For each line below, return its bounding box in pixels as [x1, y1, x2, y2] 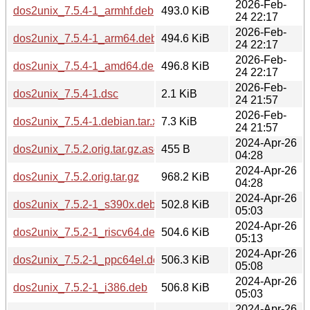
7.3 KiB [161, 115, 197, 127]
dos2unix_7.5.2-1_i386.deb [13, 281, 147, 293]
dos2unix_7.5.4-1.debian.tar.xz [13, 115, 163, 127]
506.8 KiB [161, 281, 210, 293]
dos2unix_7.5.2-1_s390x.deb [13, 198, 156, 210]
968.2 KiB [161, 170, 210, 183]
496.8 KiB [161, 60, 210, 72]
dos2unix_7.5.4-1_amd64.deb [13, 60, 160, 72]
